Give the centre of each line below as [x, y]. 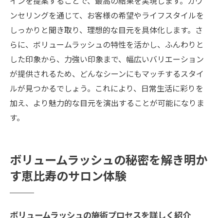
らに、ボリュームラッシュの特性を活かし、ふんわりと [107, 44]
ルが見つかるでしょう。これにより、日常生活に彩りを [107, 88]
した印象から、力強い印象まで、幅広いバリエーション [107, 59]
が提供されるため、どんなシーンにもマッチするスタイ [107, 73]
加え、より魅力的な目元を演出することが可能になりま [107, 102]
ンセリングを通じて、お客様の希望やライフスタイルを [107, 15]
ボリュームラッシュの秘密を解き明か [109, 161]
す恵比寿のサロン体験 [68, 177]
